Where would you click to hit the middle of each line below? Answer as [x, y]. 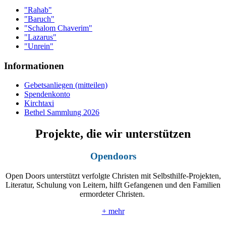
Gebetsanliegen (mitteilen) [66, 85]
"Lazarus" [40, 37]
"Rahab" [38, 10]
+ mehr [113, 211]
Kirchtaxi [39, 103]
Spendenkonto [47, 94]
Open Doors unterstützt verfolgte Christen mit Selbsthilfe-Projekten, [113, 176]
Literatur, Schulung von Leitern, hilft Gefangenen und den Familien [113, 185]
